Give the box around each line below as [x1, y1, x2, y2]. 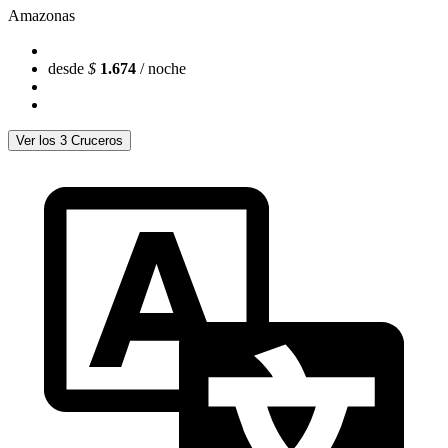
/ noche [136, 59, 186, 77]
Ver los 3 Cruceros [16, 132, 123, 148]
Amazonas [8, 6, 75, 24]
